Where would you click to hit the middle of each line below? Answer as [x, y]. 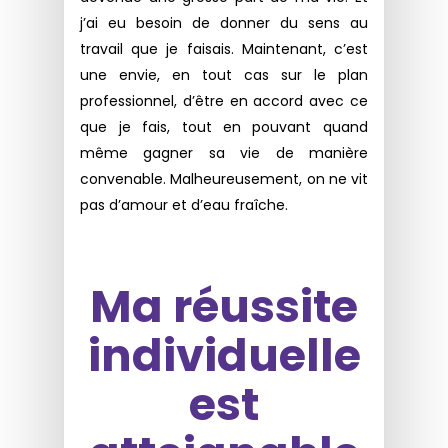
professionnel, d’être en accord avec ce [224, 101]
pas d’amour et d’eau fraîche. [184, 205]
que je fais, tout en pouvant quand [224, 127]
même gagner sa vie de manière [224, 153]
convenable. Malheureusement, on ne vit [224, 179]
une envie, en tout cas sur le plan [224, 75]
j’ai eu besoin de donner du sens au [224, 23]
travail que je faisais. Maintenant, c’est [224, 49]
